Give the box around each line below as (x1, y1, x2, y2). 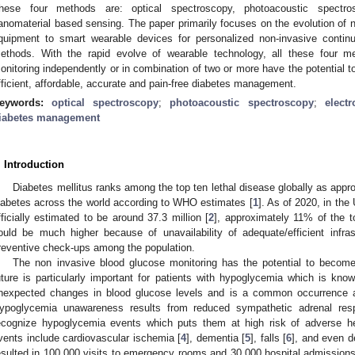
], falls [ (250, 331, 286, 344)
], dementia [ (186, 331, 245, 344)
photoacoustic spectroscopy (170, 96, 314, 109)
